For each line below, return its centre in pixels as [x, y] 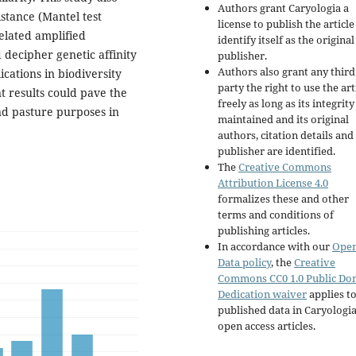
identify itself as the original [286, 40]
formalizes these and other [283, 199]
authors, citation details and [286, 135]
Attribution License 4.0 [273, 183]
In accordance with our [275, 247]
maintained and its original [283, 120]
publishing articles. [264, 231]
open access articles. [267, 326]
